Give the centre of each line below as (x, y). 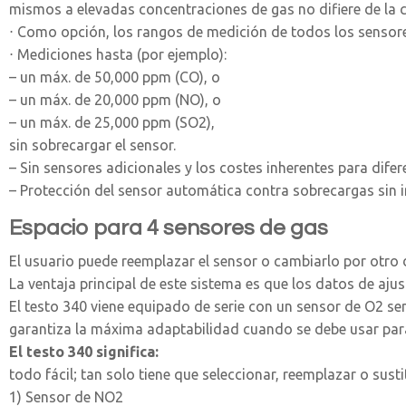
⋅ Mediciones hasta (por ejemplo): (118, 54)
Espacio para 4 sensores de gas (169, 228)
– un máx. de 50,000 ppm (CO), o (115, 77)
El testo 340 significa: (84, 352)
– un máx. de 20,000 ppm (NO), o (115, 100)
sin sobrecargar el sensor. (92, 145)
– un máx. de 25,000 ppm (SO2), (112, 122)
